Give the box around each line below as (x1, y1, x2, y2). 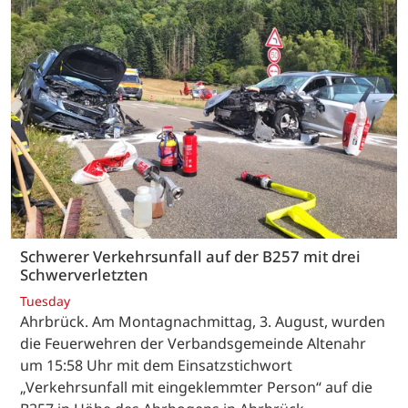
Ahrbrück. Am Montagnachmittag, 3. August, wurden (20, 311, 385, 332)
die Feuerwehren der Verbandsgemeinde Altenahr (20, 333, 366, 354)
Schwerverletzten (20, 263, 148, 285)
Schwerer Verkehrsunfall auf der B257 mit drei (20, 245, 361, 267)
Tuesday (20, 292, 70, 311)
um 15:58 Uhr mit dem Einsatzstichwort (20, 355, 292, 376)
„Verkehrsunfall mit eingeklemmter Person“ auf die (20, 377, 372, 398)
